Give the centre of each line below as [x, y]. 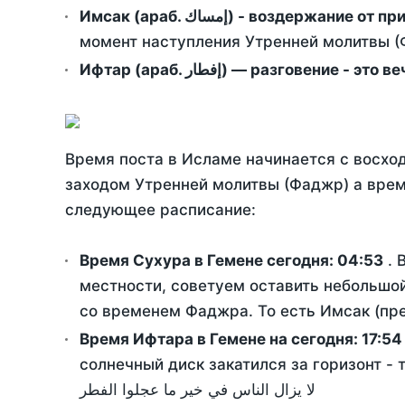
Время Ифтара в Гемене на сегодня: [221, 339]
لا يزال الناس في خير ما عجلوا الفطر [198, 390]
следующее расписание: [160, 210]
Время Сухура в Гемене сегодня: [208, 261]
